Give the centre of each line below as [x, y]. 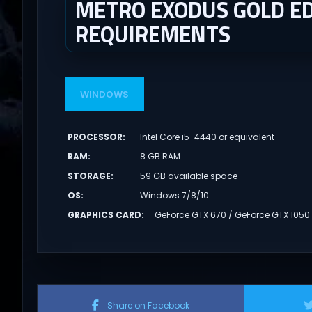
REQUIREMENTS [153, 34]
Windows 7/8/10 [175, 195]
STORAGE [89, 175]
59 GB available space [189, 175]
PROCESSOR [95, 136]
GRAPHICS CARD [104, 214]
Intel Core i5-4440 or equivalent [208, 136]
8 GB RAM [161, 156]
